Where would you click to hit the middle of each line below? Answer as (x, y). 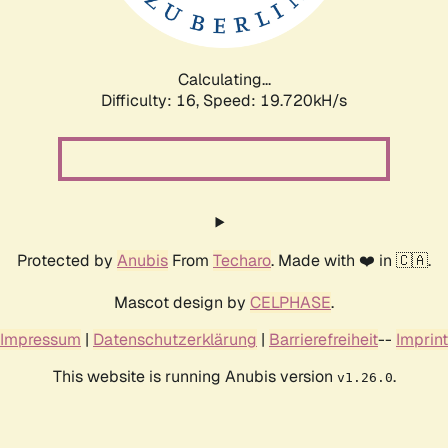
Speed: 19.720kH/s (275, 100)
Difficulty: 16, (152, 100)
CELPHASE (290, 302)
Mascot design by (182, 302)
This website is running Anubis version (194, 376)
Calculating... (224, 79)
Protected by (67, 260)
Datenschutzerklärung (175, 339)
